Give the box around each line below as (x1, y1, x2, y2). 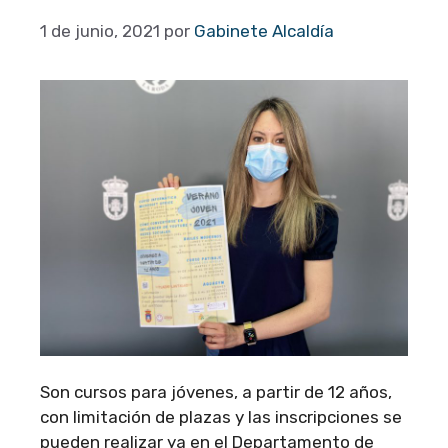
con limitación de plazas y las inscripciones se (40, 406, 402, 427)
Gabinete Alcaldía (194, 20, 334, 41)
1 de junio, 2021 (40, 20, 160, 41)
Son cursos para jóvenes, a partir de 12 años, (40, 381, 392, 402)
